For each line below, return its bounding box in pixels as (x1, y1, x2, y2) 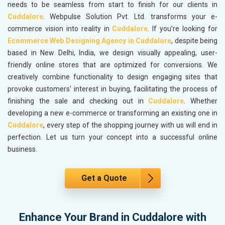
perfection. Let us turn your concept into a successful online (8, 133, 217, 142)
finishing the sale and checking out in (8, 97, 149, 105)
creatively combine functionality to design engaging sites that (8, 73, 217, 81)
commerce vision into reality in (8, 25, 113, 33)
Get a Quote (81, 173, 127, 183)
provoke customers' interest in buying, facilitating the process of (8, 85, 217, 93)
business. (8, 145, 37, 154)
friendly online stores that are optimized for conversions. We (8, 61, 217, 69)
